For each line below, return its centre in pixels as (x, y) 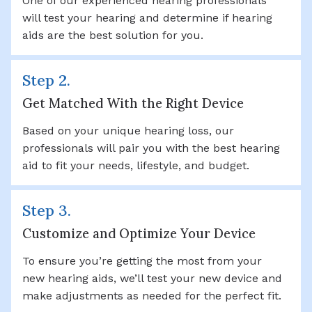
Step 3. (47, 210)
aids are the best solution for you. (113, 35)
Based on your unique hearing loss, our (128, 130)
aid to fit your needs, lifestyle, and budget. (136, 165)
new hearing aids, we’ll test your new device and (152, 278)
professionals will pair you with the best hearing (151, 148)
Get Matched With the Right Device (133, 103)
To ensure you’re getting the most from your (142, 260)
